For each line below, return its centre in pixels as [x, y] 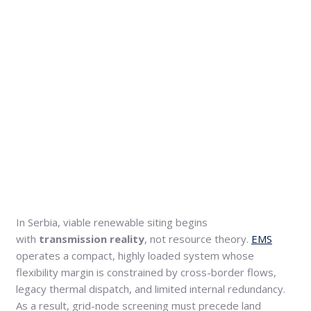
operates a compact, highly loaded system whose [135, 256]
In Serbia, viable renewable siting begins [112, 222]
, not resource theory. [198, 239]
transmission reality [92, 239]
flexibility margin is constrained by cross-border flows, [146, 272]
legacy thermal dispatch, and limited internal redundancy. [151, 289]
